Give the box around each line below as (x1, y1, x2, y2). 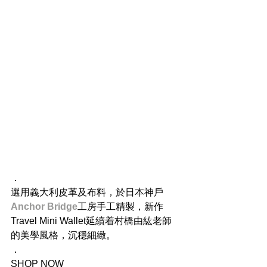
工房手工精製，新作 (77, 201, 163, 212)
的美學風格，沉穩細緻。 (11, 230, 116, 241)
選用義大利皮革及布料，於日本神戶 (11, 187, 163, 198)
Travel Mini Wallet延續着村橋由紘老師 (11, 216, 172, 226)
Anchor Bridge (11, 201, 77, 212)
